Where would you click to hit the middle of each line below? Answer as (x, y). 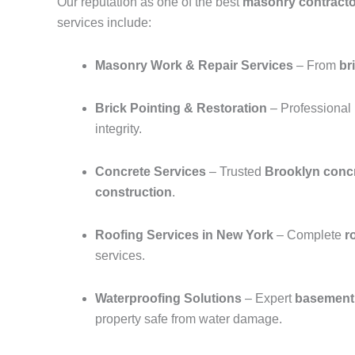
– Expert (268, 299)
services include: (104, 23)
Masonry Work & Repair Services (194, 66)
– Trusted (235, 172)
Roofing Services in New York (184, 235)
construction (134, 193)
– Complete (309, 235)
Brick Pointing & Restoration (181, 109)
